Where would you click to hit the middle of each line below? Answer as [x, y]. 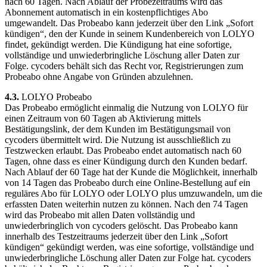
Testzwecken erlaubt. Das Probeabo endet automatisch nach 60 [123, 150]
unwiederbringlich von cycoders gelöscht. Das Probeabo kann [121, 225]
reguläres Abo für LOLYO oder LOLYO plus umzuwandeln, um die [133, 193]
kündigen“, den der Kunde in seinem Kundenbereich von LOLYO [130, 33]
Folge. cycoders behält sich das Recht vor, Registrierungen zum [124, 66]
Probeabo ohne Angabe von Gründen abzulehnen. [99, 76]
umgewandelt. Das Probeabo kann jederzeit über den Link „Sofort [129, 23]
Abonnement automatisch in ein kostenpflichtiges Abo [106, 12]
